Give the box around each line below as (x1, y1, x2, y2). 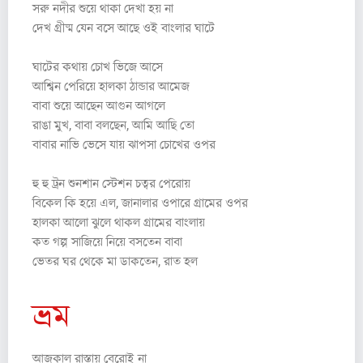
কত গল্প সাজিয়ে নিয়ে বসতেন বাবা (32, 233, 182, 250)
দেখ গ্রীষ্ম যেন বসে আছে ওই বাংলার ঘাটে (32, 19, 215, 36)
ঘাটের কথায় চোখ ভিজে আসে (32, 58, 163, 75)
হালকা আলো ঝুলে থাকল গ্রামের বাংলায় (32, 214, 205, 230)
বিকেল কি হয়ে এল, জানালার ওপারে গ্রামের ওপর (32, 194, 248, 211)
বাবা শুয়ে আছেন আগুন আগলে (32, 97, 165, 113)
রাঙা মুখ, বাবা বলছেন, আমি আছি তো (32, 117, 194, 133)
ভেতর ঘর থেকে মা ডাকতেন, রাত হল (32, 253, 198, 269)
